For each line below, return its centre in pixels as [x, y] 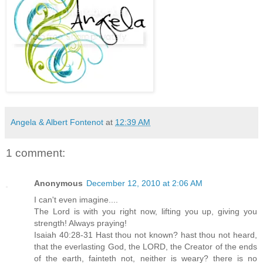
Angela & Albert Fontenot [57, 122]
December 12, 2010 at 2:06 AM [144, 183]
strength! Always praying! [80, 223]
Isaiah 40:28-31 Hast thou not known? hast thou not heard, [146, 235]
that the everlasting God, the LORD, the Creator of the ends [146, 247]
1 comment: [36, 153]
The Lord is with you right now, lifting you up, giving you [146, 212]
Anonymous [58, 183]
